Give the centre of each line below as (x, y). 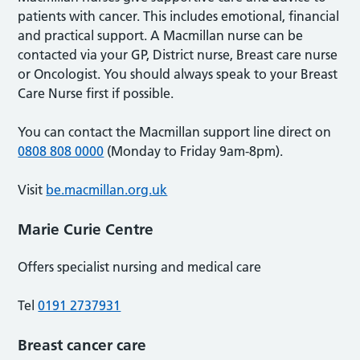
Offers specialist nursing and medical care (140, 267)
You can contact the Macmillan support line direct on (175, 132)
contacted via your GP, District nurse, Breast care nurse (178, 55)
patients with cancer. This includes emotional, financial (179, 16)
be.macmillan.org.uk (107, 190)
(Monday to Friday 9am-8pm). (194, 151)
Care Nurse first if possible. (96, 93)
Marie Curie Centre (86, 229)
